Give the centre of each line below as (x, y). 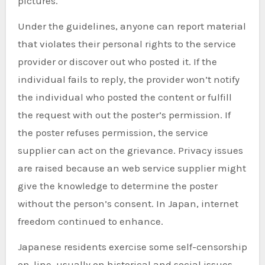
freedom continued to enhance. (90, 222)
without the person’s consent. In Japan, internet (128, 204)
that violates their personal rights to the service (127, 44)
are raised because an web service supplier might (132, 168)
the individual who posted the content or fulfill (125, 97)
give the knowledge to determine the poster (117, 186)
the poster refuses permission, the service (113, 133)
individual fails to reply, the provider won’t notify (128, 80)
